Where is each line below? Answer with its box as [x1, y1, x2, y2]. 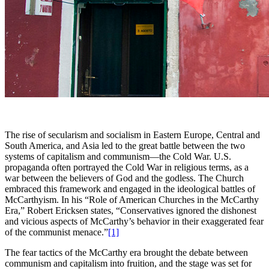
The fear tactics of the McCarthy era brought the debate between [5, 247, 248, 258]
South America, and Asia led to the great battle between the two [5, 140, 245, 151]
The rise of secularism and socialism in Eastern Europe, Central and [5, 129, 260, 140]
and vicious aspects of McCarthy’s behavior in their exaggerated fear [5, 216, 264, 226]
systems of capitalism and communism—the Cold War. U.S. [5, 151, 231, 162]
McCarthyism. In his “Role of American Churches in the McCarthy [5, 194, 259, 205]
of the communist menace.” [5, 226, 108, 237]
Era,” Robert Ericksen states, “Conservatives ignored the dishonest [5, 205, 256, 216]
